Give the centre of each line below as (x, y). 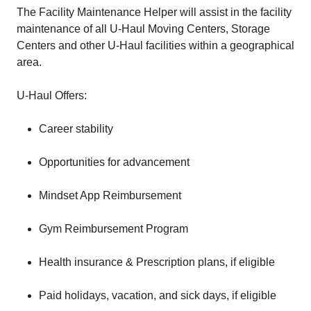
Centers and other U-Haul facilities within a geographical (155, 45)
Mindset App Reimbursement (110, 195)
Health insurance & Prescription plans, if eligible (157, 262)
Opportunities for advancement (114, 162)
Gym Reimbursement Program (114, 229)
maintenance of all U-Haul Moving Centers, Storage (143, 29)
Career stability (76, 129)
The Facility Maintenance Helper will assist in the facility (154, 12)
